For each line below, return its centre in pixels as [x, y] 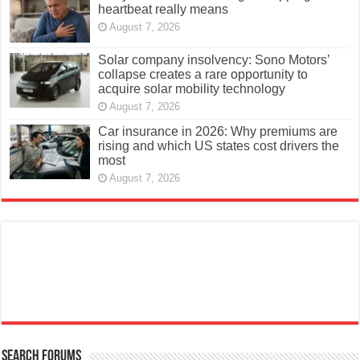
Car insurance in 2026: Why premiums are [218, 132]
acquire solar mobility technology [192, 89]
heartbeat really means [164, 9]
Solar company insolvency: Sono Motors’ [214, 60]
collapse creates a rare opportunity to [203, 75]
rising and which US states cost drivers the [219, 146]
